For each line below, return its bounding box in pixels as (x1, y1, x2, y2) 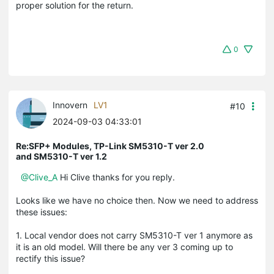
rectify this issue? (16, 253, 87, 264)
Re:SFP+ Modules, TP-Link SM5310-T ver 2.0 (16, 140, 204, 151)
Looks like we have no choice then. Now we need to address (16, 194, 258, 206)
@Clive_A (21, 171, 57, 182)
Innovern (53, 99, 87, 110)
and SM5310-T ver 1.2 (16, 150, 107, 161)
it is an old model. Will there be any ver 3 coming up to (16, 241, 233, 252)
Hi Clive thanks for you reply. (57, 171, 177, 182)
